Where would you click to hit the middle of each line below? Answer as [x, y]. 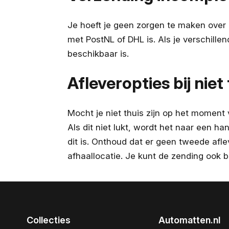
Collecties [49, 220]
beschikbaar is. [98, 53]
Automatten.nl [189, 220]
